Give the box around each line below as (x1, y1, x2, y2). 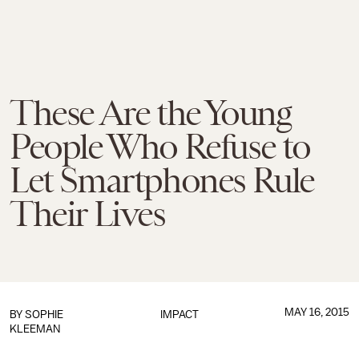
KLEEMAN (10, 323, 60, 335)
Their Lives (10, 194, 165, 234)
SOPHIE (25, 309, 63, 321)
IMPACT (159, 309, 199, 321)
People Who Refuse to (10, 127, 311, 167)
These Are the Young (10, 93, 292, 133)
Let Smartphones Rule (10, 160, 315, 200)
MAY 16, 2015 (284, 306, 349, 318)
